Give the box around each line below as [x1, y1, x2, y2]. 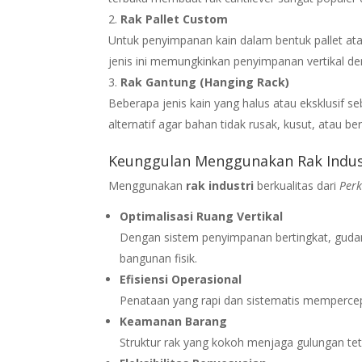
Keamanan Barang [120, 313, 228, 329]
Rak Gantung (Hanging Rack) [120, 74, 290, 90]
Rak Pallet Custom [120, 11, 229, 27]
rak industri [186, 177, 255, 193]
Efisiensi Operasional [120, 271, 242, 287]
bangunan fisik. [120, 250, 198, 266]
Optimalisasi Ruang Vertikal [120, 208, 284, 224]
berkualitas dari [254, 177, 340, 193]
